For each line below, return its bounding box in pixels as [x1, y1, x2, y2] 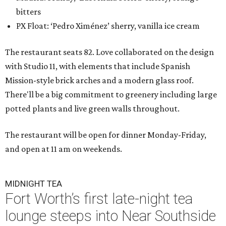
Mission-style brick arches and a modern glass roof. [5, 75, 194, 85]
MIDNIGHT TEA [5, 179, 62, 189]
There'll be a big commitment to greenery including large [5, 89, 217, 99]
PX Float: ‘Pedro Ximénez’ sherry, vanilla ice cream [16, 21, 200, 31]
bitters [16, 7, 41, 17]
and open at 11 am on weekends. [5, 144, 122, 154]
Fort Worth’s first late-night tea [5, 190, 193, 207]
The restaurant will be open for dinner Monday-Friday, [5, 130, 206, 140]
